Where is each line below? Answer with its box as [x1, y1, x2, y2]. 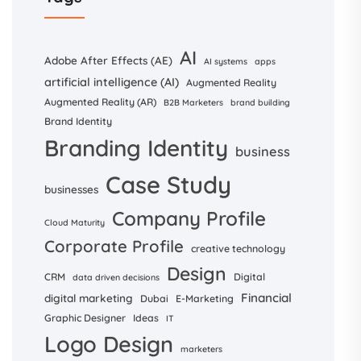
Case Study [106, 170, 231, 199]
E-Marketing [176, 293, 234, 305]
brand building [230, 97, 290, 108]
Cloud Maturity [44, 217, 105, 228]
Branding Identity [44, 134, 228, 162]
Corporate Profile [44, 236, 184, 256]
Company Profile [112, 206, 266, 230]
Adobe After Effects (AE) [44, 53, 172, 67]
